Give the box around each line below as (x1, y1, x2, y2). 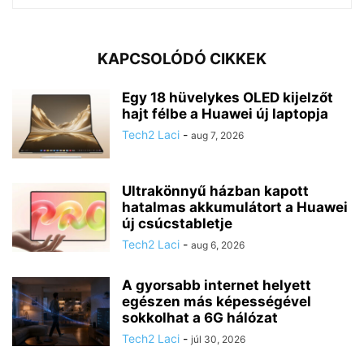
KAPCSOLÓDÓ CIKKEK (97, 49, 266, 68)
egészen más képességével (122, 292, 311, 310)
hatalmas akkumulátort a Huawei (122, 198, 348, 215)
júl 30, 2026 (191, 332, 245, 345)
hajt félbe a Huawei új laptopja (122, 105, 328, 122)
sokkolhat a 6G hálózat (122, 309, 278, 326)
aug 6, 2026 (191, 238, 245, 251)
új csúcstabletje (122, 214, 232, 232)
